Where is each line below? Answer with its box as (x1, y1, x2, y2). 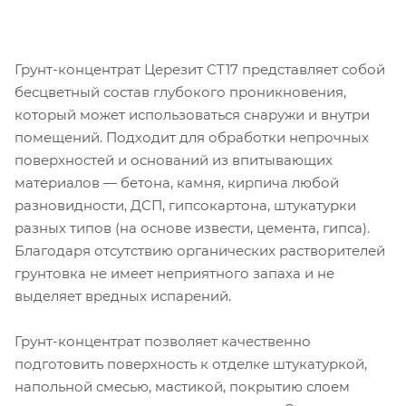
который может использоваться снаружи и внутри (14, 105, 370, 123)
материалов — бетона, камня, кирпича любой (14, 173, 339, 191)
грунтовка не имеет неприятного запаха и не (14, 264, 334, 282)
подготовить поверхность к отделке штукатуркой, (14, 354, 367, 372)
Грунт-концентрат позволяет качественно (14, 332, 311, 350)
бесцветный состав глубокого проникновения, (14, 82, 346, 101)
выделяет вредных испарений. (14, 286, 231, 304)
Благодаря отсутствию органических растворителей (14, 241, 385, 259)
